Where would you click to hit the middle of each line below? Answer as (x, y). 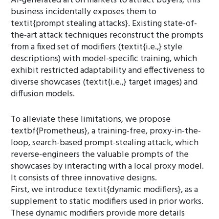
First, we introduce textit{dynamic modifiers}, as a (105, 190)
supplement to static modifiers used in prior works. (107, 202)
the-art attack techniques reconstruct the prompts (107, 35)
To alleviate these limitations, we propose (91, 120)
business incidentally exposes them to (84, 12)
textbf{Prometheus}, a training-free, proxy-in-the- (106, 131)
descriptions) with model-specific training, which (104, 59)
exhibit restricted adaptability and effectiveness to (108, 71)
